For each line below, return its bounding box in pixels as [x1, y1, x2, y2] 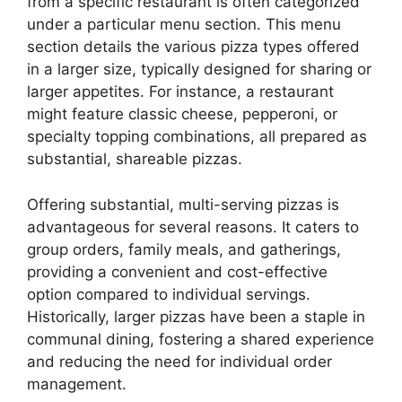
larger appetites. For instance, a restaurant [27, 83, 334, 101]
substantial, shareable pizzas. [27, 150, 242, 169]
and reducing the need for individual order [27, 352, 332, 371]
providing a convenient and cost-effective [27, 262, 328, 281]
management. [27, 374, 127, 393]
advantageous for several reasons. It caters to [27, 217, 359, 236]
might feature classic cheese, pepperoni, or [27, 105, 337, 124]
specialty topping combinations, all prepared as [27, 127, 367, 146]
